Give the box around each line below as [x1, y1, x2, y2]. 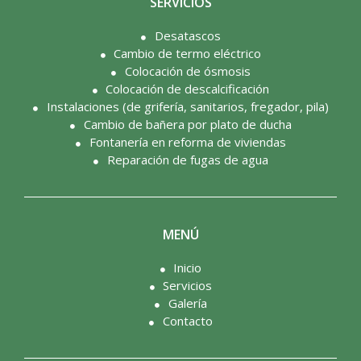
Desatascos [154, 27, 221, 44]
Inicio [173, 259, 202, 276]
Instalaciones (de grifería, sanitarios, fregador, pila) [46, 98, 329, 115]
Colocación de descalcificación [106, 81, 270, 98]
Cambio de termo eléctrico [114, 45, 262, 62]
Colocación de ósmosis [124, 63, 251, 80]
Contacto [162, 313, 213, 330]
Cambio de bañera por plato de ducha [83, 116, 292, 133]
